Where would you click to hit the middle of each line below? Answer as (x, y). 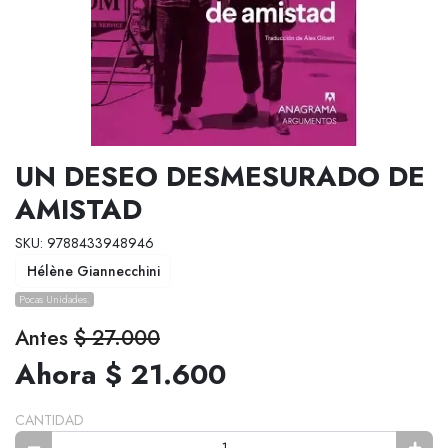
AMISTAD (78, 210)
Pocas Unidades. (55, 299)
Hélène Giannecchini (93, 270)
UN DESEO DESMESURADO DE (220, 177)
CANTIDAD (49, 419)
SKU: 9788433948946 (84, 243)
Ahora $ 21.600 (120, 374)
